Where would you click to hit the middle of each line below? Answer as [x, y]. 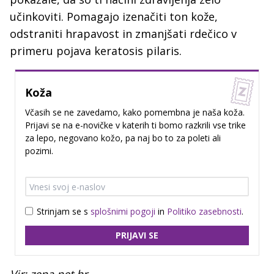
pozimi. [39, 151]
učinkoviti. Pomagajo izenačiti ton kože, [114, 17]
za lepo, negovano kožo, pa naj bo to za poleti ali [123, 138]
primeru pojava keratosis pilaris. [96, 51]
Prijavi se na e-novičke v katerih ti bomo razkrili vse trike [135, 125]
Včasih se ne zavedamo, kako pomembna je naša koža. [135, 113]
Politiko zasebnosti [204, 211]
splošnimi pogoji [123, 211]
